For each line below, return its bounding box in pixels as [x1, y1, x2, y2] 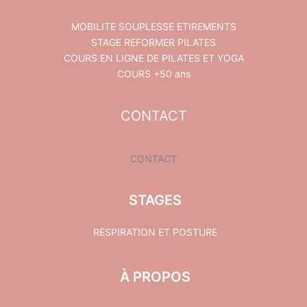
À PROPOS [119, 269, 191, 286]
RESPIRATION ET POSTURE [93, 226, 217, 238]
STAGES [128, 192, 182, 209]
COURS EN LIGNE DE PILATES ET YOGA [63, 51, 244, 64]
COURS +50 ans [116, 67, 191, 79]
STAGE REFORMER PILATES [91, 36, 216, 48]
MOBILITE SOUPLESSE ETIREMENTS [71, 20, 236, 32]
